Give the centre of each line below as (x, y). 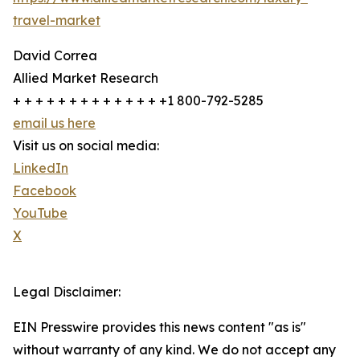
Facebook (45, 191)
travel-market (57, 20)
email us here (54, 123)
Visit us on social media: (86, 146)
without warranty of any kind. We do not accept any (174, 350)
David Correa (55, 56)
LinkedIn (41, 168)
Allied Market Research (86, 78)
